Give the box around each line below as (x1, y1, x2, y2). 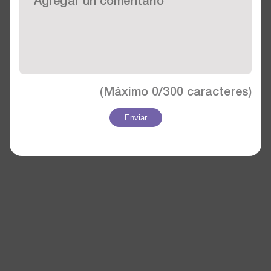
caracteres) (183, 84, 252, 98)
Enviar (124, 113, 147, 122)
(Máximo (100, 84, 152, 98)
